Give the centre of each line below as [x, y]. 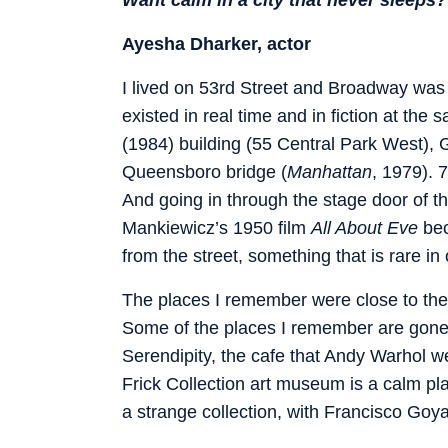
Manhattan [329, 171]
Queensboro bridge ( [204, 171]
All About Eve [364, 227]
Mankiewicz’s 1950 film [216, 227]
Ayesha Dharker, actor [216, 43]
